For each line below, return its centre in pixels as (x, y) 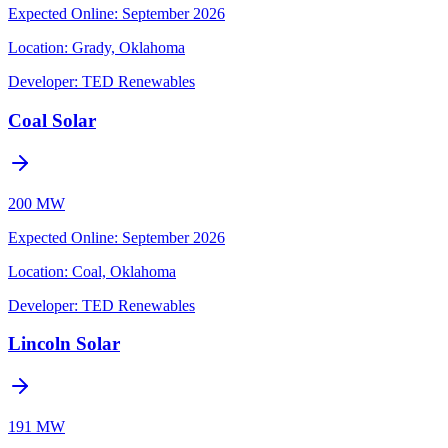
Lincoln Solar (64, 344)
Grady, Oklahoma (128, 48)
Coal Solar (52, 120)
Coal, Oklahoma (124, 271)
